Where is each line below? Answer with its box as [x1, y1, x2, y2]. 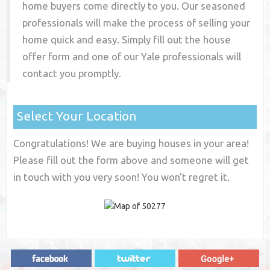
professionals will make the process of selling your [22, 17, 251, 29]
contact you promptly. [22, 67, 122, 80]
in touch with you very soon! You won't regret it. [13, 171, 230, 183]
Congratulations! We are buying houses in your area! [13, 137, 250, 149]
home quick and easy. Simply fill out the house [22, 34, 231, 46]
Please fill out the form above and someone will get [13, 154, 250, 166]
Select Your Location [17, 108, 137, 124]
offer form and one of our [22, 51, 142, 63]
